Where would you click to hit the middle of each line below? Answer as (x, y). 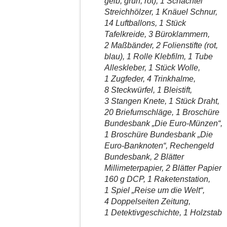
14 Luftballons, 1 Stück (145, 23)
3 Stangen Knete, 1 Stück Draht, (162, 101)
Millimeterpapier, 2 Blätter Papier (163, 168)
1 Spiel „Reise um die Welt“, (154, 190)
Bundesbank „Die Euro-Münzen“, (163, 123)
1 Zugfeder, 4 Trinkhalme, (150, 79)
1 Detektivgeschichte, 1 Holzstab (163, 212)
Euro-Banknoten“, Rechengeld (159, 145)
